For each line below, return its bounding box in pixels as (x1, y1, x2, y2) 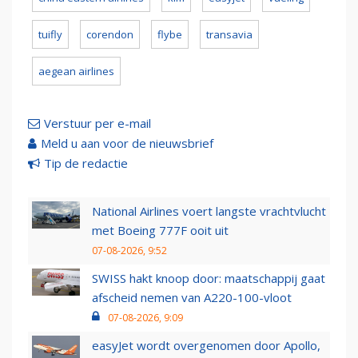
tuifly (38, 27, 62, 42)
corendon (86, 27, 133, 42)
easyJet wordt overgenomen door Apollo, (92, 337, 320, 354)
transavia (206, 27, 253, 42)
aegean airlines (38, 64, 114, 79)
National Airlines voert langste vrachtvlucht (92, 203, 326, 220)
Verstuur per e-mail (44, 115, 151, 132)
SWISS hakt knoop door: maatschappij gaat (92, 270, 325, 287)
